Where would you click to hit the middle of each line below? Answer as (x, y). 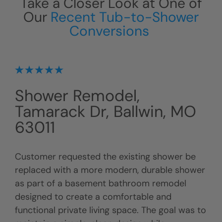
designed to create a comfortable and (93, 197)
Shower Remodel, (77, 96)
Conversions (111, 31)
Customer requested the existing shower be (105, 157)
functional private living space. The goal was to (111, 210)
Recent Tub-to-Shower (125, 17)
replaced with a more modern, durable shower (110, 170)
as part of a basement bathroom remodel (101, 184)
